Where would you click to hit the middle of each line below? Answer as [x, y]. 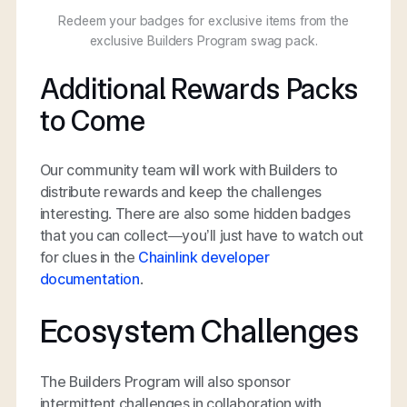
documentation [89, 279]
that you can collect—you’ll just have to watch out [201, 236]
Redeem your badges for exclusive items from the [203, 20]
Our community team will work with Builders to [189, 170]
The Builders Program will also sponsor [165, 382]
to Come [92, 121]
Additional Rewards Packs [199, 89]
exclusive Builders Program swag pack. [203, 40]
